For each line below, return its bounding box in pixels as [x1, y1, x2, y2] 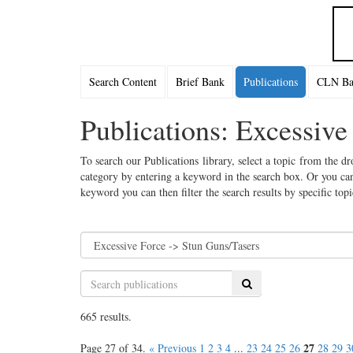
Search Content [89, 74, 157, 89]
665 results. [80, 309, 132, 324]
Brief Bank [176, 74, 225, 89]
